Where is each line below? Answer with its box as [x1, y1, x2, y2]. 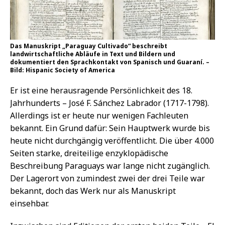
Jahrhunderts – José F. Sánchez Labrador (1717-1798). [10, 97, 209, 108]
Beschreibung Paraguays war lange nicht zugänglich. [10, 160, 210, 171]
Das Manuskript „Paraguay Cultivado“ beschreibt [10, 41, 167, 50]
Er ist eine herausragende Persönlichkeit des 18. [10, 84, 192, 96]
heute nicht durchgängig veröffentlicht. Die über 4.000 [10, 135, 214, 146]
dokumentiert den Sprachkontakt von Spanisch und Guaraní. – [10, 57, 209, 66]
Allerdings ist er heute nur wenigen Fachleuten [10, 109, 188, 121]
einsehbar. [10, 197, 49, 209]
